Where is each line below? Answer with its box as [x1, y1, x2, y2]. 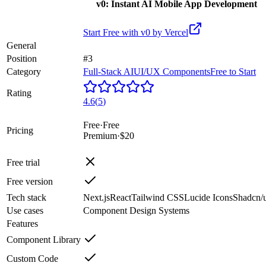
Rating [7, 87, 31, 98]
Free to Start [210, 66, 256, 77]
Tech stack [7, 192, 46, 202]
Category [7, 66, 41, 77]
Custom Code [7, 253, 58, 264]
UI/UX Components [134, 66, 210, 77]
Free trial [7, 157, 40, 167]
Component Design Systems [83, 205, 189, 216]
